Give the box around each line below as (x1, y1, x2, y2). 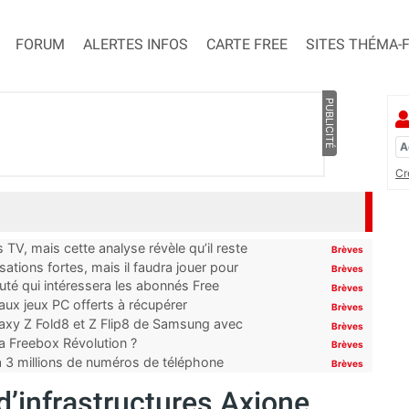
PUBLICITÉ (322, 98, 336, 150)
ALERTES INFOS (83, 36, 188, 54)
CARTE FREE (206, 36, 288, 54)
